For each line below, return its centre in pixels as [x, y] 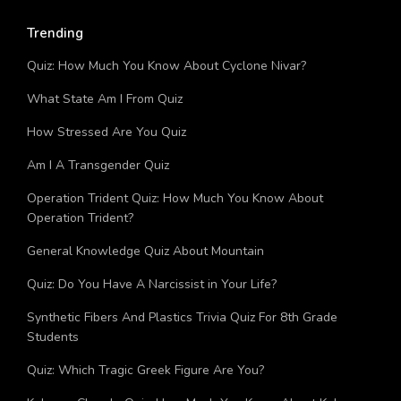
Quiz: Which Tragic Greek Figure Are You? [145, 371]
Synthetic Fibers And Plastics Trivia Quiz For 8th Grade [182, 318]
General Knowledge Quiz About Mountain [145, 252]
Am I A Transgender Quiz [98, 166]
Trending [55, 34]
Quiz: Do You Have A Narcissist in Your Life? [152, 285]
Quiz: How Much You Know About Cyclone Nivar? [166, 66]
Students [53, 337]
